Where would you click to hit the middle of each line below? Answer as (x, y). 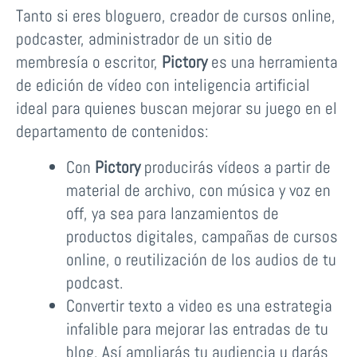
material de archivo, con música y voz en (198, 190)
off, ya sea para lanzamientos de (172, 214)
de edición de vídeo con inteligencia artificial (163, 85)
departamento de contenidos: (112, 131)
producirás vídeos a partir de (235, 167)
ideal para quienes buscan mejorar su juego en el (177, 108)
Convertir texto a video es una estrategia (199, 306)
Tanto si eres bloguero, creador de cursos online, (176, 16)
